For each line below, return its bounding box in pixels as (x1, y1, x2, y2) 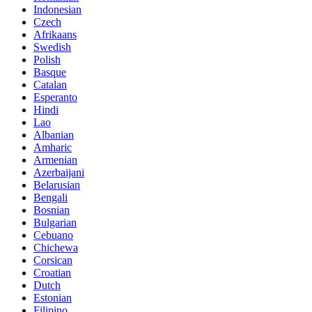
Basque (33, 66, 66, 79)
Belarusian (33, 179, 80, 192)
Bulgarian (33, 217, 77, 229)
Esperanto (33, 91, 77, 104)
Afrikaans (33, 29, 77, 41)
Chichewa (33, 242, 78, 254)
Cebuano (33, 229, 73, 242)
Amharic (33, 141, 72, 154)
